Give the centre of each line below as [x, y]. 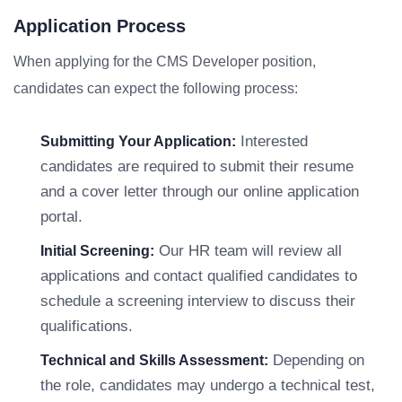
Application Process [100, 26]
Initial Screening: [97, 251]
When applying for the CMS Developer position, [165, 61]
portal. [61, 217]
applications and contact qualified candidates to [199, 276]
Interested [272, 141]
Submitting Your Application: [138, 141]
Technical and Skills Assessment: [154, 360]
